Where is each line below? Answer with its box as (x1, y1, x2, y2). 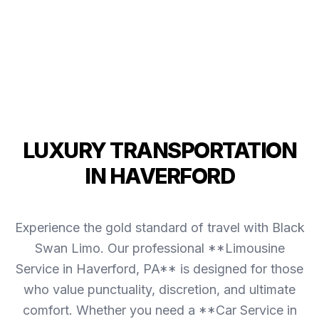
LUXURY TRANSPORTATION (22, 137, 297, 164)
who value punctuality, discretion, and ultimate (23, 282, 296, 298)
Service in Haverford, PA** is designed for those (16, 261, 303, 277)
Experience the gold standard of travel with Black (14, 220, 305, 236)
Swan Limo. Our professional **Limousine (34, 241, 285, 256)
